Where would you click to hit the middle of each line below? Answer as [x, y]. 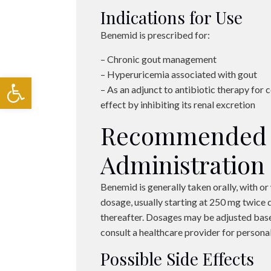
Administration [183, 164]
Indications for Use [172, 17]
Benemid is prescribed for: [155, 35]
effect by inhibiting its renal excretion [178, 104]
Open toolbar [62, 83]
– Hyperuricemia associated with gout [179, 74]
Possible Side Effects [178, 259]
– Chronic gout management [159, 59]
